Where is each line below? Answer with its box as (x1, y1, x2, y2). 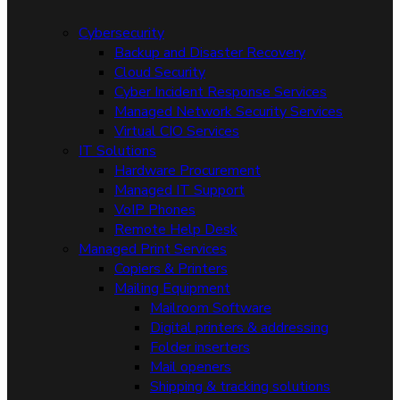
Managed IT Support (114, 180, 245, 200)
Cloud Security (114, 62, 205, 82)
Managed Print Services (79, 239, 227, 259)
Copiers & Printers (114, 259, 228, 279)
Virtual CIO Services (114, 121, 239, 141)
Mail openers (150, 357, 231, 377)
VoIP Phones (114, 200, 196, 220)
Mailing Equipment (114, 279, 230, 298)
